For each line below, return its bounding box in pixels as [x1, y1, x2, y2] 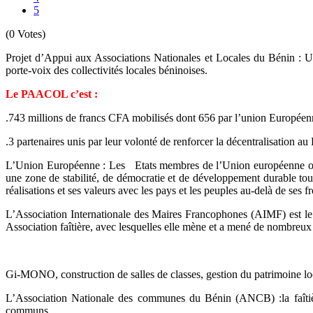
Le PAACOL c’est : [6, 87, 98, 100]
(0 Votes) [6, 27, 45, 40]
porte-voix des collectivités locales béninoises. [6, 64, 208, 76]
